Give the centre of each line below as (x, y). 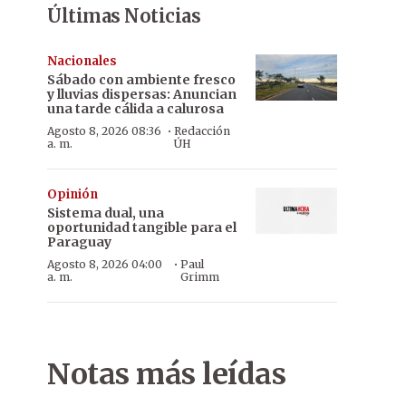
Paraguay (79, 242)
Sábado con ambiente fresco (141, 80)
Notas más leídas (166, 374)
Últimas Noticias (124, 16)
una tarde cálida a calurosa (135, 109)
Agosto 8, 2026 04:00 (105, 264)
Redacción (203, 131)
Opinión (72, 194)
